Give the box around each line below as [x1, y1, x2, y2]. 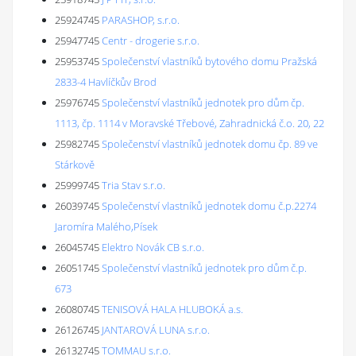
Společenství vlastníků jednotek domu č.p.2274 [102, 199, 316, 213]
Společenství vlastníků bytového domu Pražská [102, 54, 317, 68]
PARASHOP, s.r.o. [102, 13, 180, 27]
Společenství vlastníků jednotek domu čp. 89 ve [102, 137, 318, 151]
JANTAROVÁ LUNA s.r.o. [102, 323, 210, 337]
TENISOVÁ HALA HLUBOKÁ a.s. [102, 302, 243, 316]
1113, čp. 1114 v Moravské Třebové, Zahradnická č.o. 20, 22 [55, 116, 324, 130]
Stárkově [55, 157, 95, 172]
